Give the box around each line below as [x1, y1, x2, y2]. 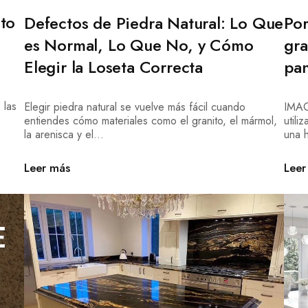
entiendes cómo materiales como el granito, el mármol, [23, 112, 277, 129]
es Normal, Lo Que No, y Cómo [23, 32, 254, 57]
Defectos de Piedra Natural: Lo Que [23, 10, 284, 35]
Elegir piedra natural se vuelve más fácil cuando [23, 98, 245, 115]
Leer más [23, 159, 70, 176]
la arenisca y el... [23, 126, 104, 142]
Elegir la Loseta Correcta [23, 54, 203, 79]
